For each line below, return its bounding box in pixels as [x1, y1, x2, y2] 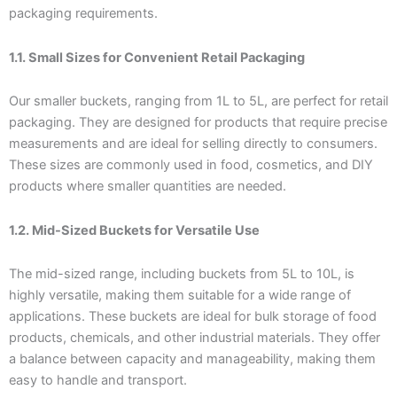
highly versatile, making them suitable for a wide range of [9, 287, 351, 304]
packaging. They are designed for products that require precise [9, 114, 387, 131]
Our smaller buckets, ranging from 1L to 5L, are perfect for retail [9, 93, 388, 110]
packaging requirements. [9, 5, 158, 22]
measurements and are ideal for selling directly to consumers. [9, 136, 378, 152]
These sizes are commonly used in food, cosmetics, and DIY [9, 157, 373, 174]
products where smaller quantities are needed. [9, 178, 286, 195]
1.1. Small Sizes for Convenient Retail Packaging [9, 49, 305, 66]
